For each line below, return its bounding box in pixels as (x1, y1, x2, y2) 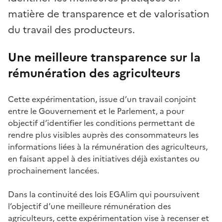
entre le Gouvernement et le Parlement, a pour (8, 105, 184, 117)
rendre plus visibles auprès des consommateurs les (8, 128, 199, 141)
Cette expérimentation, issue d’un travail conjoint (8, 93, 196, 105)
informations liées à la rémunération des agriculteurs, (8, 140, 208, 153)
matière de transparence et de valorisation (8, 6, 209, 21)
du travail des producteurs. (8, 22, 135, 37)
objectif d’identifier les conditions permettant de (8, 116, 195, 129)
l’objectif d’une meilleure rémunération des (8, 200, 171, 212)
